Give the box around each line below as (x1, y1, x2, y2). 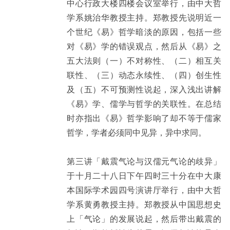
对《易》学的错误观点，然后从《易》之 (67, 40, 221, 52)
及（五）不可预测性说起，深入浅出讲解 (67, 83, 221, 95)
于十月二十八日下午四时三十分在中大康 (67, 169, 221, 181)
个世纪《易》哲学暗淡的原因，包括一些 (67, 26, 221, 37)
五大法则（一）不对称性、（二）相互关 (67, 54, 221, 66)
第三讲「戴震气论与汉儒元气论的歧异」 (67, 155, 221, 167)
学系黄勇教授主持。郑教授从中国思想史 (67, 198, 221, 210)
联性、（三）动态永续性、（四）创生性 (67, 69, 221, 81)
